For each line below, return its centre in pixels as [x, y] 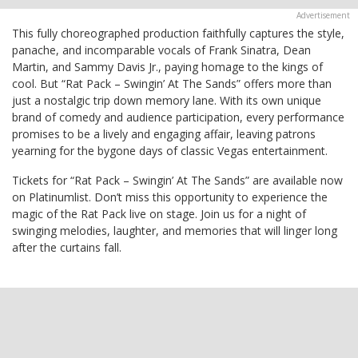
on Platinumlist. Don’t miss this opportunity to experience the [170, 197]
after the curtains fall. [67, 247]
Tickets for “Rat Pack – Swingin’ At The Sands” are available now [177, 180]
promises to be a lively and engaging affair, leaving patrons [164, 133]
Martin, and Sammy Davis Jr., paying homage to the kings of [167, 66]
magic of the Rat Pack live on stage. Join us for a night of [159, 213]
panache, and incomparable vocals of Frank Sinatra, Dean [161, 50]
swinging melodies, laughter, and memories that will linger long [175, 230]
